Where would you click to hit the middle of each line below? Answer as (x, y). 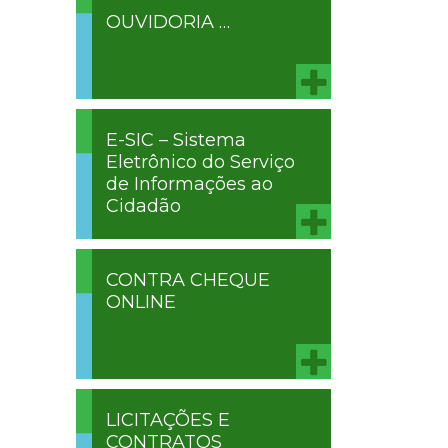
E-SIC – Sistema (176, 140)
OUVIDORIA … (168, 22)
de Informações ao (189, 184)
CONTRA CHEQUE (188, 280)
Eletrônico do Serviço (200, 162)
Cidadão (143, 206)
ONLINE (141, 302)
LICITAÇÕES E (168, 420)
